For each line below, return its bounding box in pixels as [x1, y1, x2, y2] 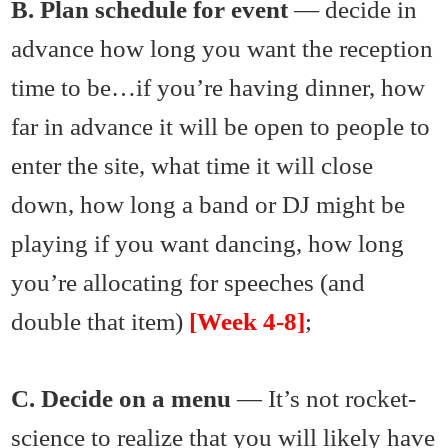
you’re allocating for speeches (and [11, 268, 366, 297]
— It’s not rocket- [231, 384, 417, 412]
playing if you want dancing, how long [11, 229, 405, 258]
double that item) [11, 307, 190, 336]
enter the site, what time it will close [11, 151, 374, 180]
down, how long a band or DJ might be [11, 190, 406, 219]
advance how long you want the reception [11, 34, 434, 63]
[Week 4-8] [189, 307, 306, 336]
